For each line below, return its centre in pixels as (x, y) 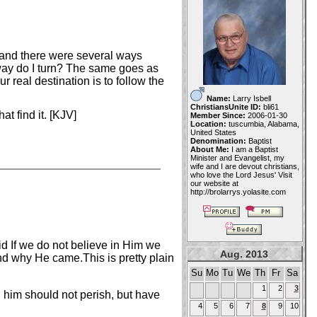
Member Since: (219, 115)
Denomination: (219, 141)
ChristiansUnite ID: (226, 107)
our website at (214, 183)
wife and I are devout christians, (244, 166)
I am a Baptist (254, 149)
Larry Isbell (252, 98)
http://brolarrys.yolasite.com (238, 192)
